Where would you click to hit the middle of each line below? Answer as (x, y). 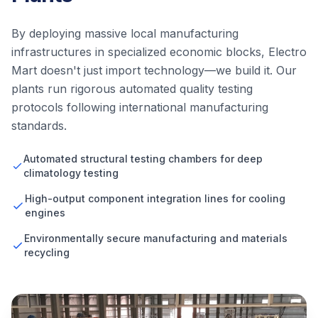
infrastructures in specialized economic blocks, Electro (159, 52)
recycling (47, 253)
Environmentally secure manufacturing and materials (156, 238)
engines (45, 213)
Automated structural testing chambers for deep (143, 159)
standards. (39, 126)
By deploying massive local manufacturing (125, 34)
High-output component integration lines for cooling (155, 199)
